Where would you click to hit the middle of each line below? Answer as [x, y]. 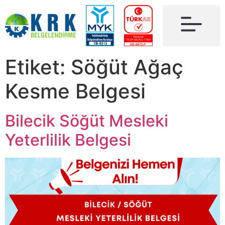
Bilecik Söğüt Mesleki [87, 121]
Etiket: [38, 67]
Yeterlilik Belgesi [68, 140]
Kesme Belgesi [75, 91]
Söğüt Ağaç [127, 67]
